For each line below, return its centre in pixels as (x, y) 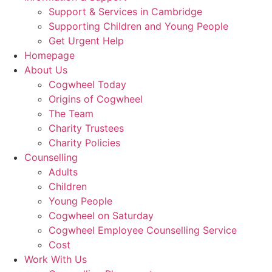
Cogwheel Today (87, 84)
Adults (63, 172)
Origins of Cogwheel (96, 99)
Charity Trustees (86, 128)
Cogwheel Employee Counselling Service (143, 230)
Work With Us (56, 259)
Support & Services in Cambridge (125, 12)
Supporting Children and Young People (138, 26)
